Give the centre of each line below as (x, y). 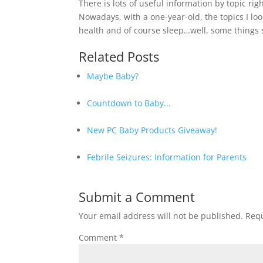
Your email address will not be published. (161, 216)
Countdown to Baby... (129, 103)
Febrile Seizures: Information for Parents (167, 157)
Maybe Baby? (113, 76)
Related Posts (119, 56)
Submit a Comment (137, 197)
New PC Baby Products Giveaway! (152, 130)
